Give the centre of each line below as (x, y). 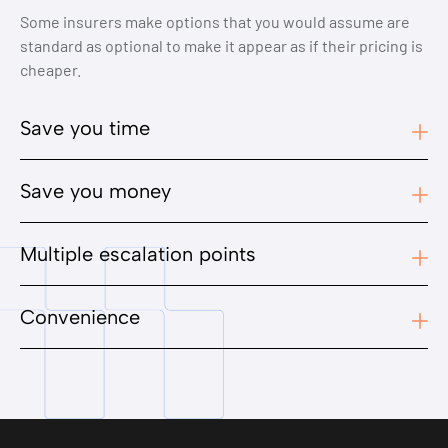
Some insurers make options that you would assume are (215, 22)
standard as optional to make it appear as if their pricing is (221, 46)
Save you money (95, 191)
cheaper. (52, 70)
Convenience (80, 317)
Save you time (85, 128)
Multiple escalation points (138, 254)
